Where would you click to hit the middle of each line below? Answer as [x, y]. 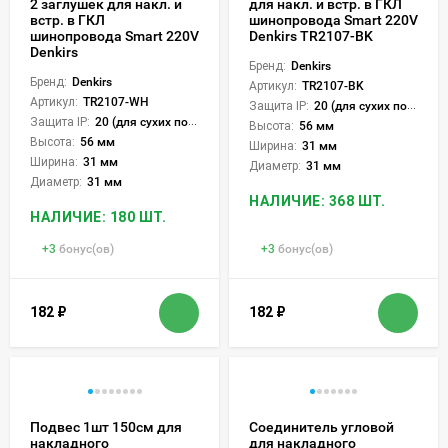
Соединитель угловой [321, 426]
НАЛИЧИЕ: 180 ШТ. [98, 216]
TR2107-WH [116, 101]
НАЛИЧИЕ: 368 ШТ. [317, 200]
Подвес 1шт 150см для [106, 426]
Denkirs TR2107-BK [311, 35]
